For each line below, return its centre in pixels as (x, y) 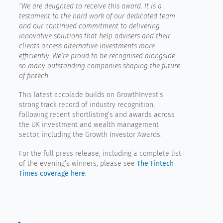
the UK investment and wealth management (89, 124)
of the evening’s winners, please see (78, 163)
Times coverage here (52, 173)
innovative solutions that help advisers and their (95, 36)
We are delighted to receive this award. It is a (92, 6)
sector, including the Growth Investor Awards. (92, 134)
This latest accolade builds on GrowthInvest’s (91, 95)
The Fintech (156, 163)
